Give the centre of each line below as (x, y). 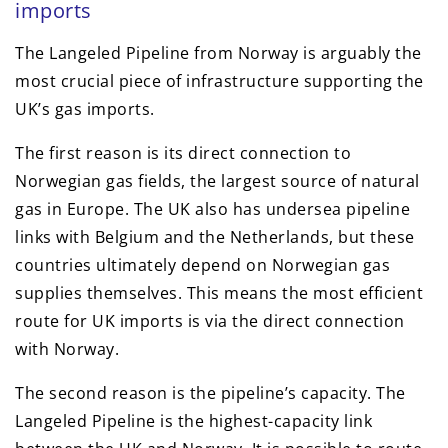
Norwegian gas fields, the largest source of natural (217, 181)
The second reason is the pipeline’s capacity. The (210, 393)
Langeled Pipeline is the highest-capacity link (193, 421)
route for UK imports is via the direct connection (210, 321)
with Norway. (67, 349)
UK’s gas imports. (85, 109)
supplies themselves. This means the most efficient (219, 293)
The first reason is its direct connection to (183, 153)
